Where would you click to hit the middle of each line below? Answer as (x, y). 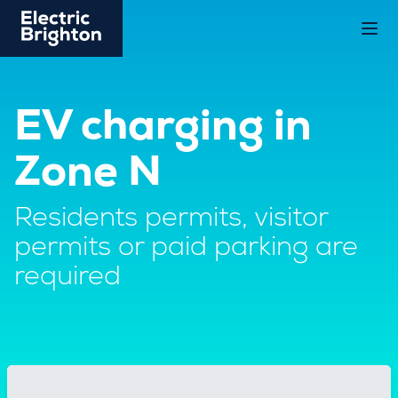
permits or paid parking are (186, 250)
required (68, 279)
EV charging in (163, 130)
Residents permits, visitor (171, 220)
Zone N (88, 176)
